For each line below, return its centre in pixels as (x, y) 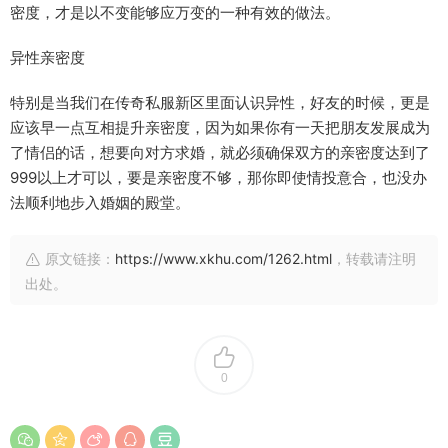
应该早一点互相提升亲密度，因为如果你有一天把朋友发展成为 (220, 127)
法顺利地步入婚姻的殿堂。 (100, 202)
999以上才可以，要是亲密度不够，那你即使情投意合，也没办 (218, 177)
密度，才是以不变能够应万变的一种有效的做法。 (175, 12)
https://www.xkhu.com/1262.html (223, 258)
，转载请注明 (374, 258)
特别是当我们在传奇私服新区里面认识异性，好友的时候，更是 (220, 102)
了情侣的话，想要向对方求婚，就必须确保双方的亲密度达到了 (220, 152)
